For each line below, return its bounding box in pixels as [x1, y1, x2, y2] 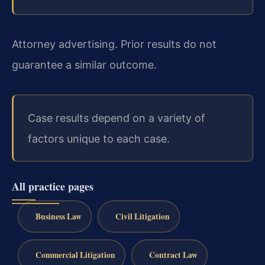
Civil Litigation [115, 210, 170, 222]
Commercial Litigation [35, 249, 115, 261]
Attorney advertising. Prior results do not [12, 38, 216, 51]
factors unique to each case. [28, 132, 170, 145]
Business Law [35, 210, 82, 222]
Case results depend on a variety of [28, 111, 205, 124]
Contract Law [148, 249, 198, 261]
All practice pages [12, 178, 93, 194]
